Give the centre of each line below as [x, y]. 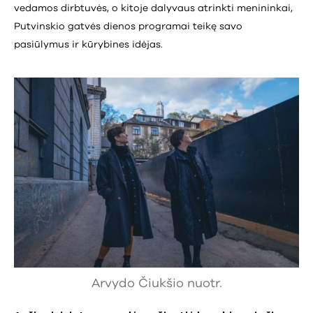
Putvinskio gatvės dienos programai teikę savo [128, 27]
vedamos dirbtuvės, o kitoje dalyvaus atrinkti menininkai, [153, 9]
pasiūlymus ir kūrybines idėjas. [88, 45]
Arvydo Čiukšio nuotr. [156, 284]
